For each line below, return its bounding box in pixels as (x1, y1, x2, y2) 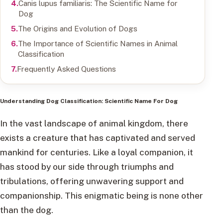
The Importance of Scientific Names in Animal (17, 38, 178, 48)
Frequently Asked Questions (16, 64, 116, 73)
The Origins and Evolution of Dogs (17, 23, 137, 33)
